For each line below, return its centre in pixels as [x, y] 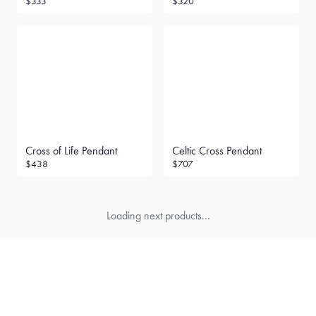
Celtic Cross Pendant [217, 151]
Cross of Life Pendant [71, 151]
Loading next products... [158, 215]
